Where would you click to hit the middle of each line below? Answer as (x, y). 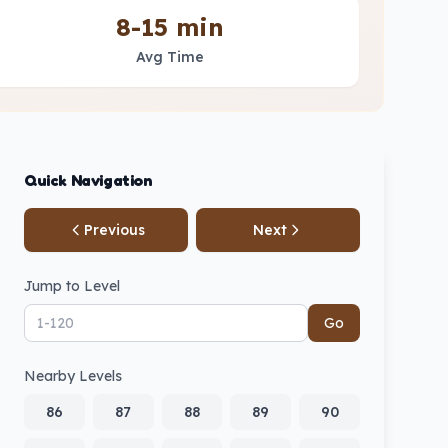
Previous (114, 230)
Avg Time (170, 57)
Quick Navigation (88, 180)
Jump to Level (72, 286)
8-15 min (170, 27)
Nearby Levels (73, 376)
